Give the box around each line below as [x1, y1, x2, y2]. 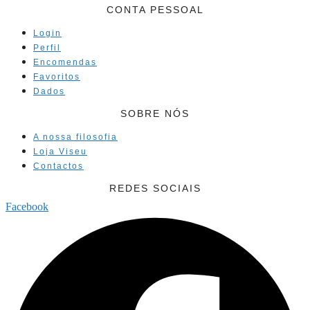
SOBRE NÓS [120, 108, 190, 120]
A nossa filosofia [33, 132, 118, 143]
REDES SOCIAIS [109, 183, 201, 194]
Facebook [6, 200, 48, 212]
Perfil [33, 43, 61, 53]
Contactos [33, 161, 84, 172]
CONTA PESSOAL [106, 4, 204, 16]
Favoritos [33, 72, 80, 82]
